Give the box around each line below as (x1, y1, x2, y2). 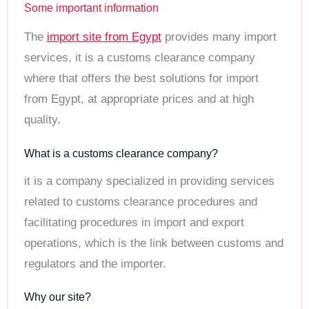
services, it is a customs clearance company (24, 51, 255, 65)
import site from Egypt (47, 30, 161, 44)
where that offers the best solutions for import (24, 72, 259, 86)
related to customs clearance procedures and (24, 195, 257, 208)
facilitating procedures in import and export (24, 215, 244, 229)
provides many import (161, 30, 277, 44)
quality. (24, 113, 61, 127)
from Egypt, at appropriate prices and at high (24, 92, 254, 106)
